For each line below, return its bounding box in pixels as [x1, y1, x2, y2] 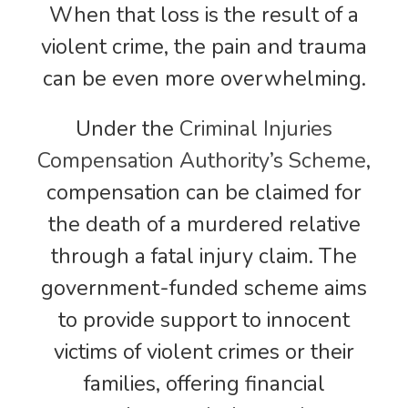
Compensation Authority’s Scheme [37, 146, 366, 175]
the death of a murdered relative [47, 209, 361, 239]
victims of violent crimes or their [54, 337, 354, 366]
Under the [76, 114, 179, 143]
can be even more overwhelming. [42, 64, 366, 93]
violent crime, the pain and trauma [41, 32, 367, 61]
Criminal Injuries [179, 114, 332, 143]
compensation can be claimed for [46, 178, 362, 207]
